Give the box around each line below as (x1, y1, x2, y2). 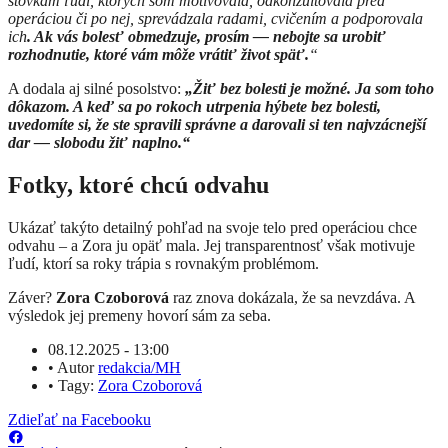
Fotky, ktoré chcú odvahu (8, 171, 269, 198)
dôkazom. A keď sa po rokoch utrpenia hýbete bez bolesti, (8, 97, 381, 115)
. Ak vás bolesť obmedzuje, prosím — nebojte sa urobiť (27, 27, 386, 45)
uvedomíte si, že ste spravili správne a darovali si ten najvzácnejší (8, 115, 426, 133)
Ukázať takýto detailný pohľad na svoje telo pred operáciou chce (8, 218, 417, 236)
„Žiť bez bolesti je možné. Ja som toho (185, 79, 434, 97)
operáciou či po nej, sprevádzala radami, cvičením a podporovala (8, 9, 423, 27)
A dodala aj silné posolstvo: (8, 79, 181, 97)
